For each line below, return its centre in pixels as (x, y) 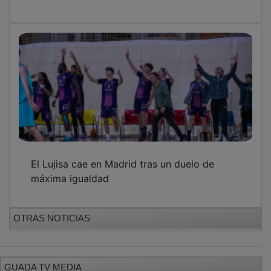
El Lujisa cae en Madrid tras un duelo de (122, 155)
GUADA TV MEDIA (43, 258)
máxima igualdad (70, 170)
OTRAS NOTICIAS (52, 209)
